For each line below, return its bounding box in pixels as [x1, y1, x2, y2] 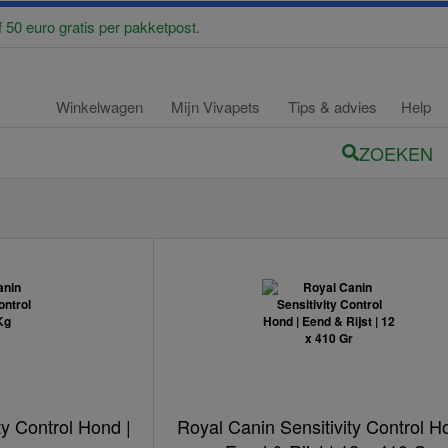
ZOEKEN [359, 139, 433, 166]
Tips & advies [288, 96, 377, 117]
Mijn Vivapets [171, 96, 264, 117]
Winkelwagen [56, 96, 143, 117]
